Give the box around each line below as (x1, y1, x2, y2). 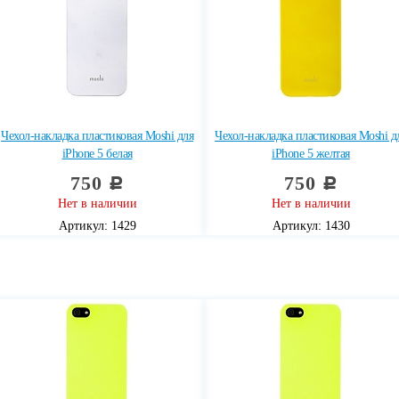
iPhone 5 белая (61, 147, 133, 160)
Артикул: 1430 (272, 219, 350, 232)
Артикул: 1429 (58, 219, 136, 232)
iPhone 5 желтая (272, 147, 350, 160)
